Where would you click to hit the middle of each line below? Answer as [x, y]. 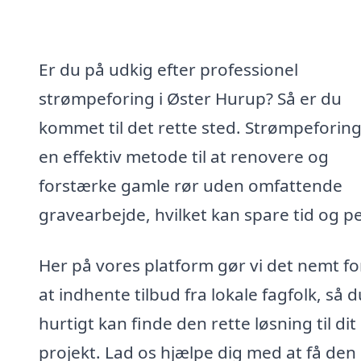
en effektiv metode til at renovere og [184, 156]
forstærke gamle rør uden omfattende [191, 185]
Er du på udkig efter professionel [168, 69]
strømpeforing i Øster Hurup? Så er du [190, 98]
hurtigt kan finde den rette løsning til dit [197, 324]
